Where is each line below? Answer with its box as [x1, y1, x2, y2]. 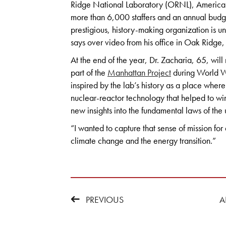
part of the [71, 67, 107, 79]
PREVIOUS [86, 194, 124, 206]
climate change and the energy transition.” [71, 135, 216, 147]
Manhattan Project [107, 67, 171, 79]
